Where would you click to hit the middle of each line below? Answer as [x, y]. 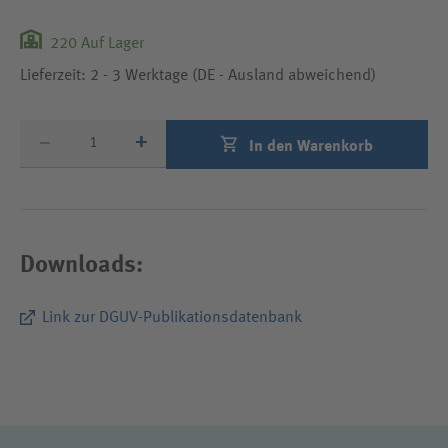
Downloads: [81, 265]
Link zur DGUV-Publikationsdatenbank [172, 317]
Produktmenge [70, 130]
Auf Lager [110, 43]
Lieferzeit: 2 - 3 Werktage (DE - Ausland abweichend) [198, 75]
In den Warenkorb [311, 146]
